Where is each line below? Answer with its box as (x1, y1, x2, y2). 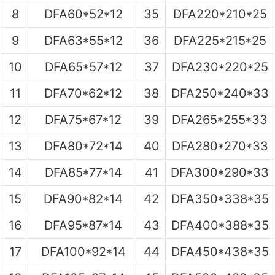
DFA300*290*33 (171, 165, 269, 180)
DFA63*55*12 (44, 33, 123, 48)
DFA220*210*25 (172, 6, 267, 21)
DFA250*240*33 (171, 85, 269, 101)
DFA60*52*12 (44, 6, 123, 21)
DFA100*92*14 (41, 244, 126, 259)
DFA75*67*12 (45, 112, 122, 127)
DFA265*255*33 (172, 112, 268, 127)
